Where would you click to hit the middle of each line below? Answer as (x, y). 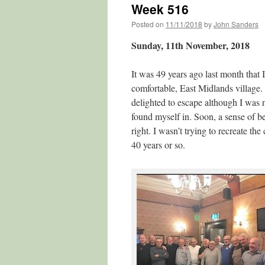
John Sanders (236, 24)
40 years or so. (158, 145)
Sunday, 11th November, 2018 (190, 45)
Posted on (148, 24)
